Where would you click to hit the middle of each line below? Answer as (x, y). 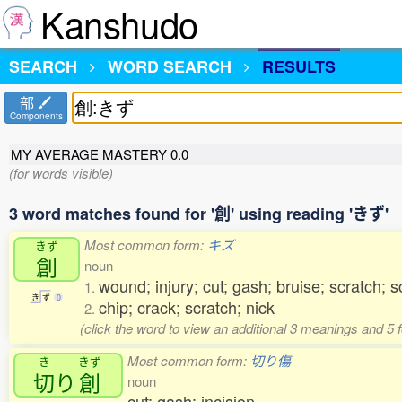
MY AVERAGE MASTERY (91, 154)
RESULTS (299, 66)
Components (36, 116)
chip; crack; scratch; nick (187, 307)
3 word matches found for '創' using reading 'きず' (199, 214)
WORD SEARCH (170, 66)
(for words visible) (61, 173)
